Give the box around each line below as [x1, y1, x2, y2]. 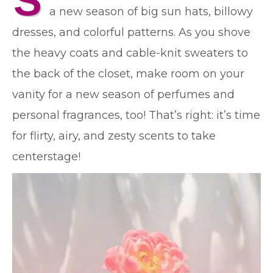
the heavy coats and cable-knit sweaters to [12, 46, 248, 60]
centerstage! [12, 150, 80, 163]
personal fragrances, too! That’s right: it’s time [12, 108, 260, 122]
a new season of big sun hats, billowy [49, 5, 253, 18]
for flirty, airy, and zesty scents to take [12, 129, 216, 143]
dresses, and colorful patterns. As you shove [12, 26, 250, 39]
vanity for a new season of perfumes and [12, 88, 235, 101]
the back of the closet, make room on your [12, 67, 244, 80]
